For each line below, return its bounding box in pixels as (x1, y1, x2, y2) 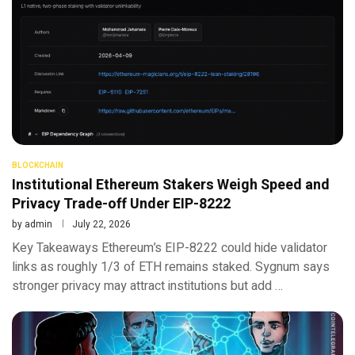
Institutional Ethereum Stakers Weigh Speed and (12, 174, 330, 196)
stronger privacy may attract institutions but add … (12, 276, 283, 296)
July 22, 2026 (72, 216, 131, 231)
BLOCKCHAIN (12, 159, 63, 171)
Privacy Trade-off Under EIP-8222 (12, 193, 231, 215)
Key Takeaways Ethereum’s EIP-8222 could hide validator (12, 238, 327, 258)
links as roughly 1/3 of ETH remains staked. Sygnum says (12, 257, 330, 277)
